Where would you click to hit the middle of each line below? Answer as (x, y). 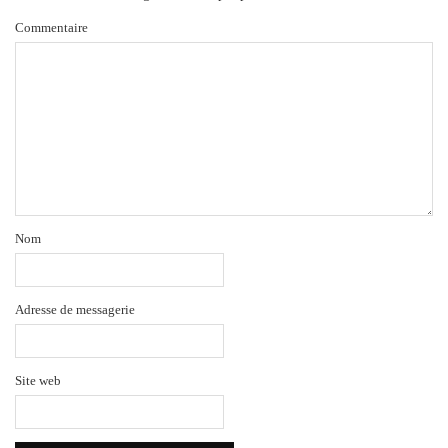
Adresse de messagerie (75, 309)
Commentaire (51, 27)
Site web (38, 380)
